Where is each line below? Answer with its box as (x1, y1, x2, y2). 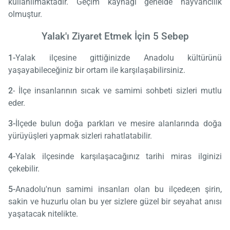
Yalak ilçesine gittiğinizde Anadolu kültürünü (15, 53, 222, 63)
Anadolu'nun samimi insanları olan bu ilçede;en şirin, (15, 184, 222, 195)
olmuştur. (8, 9, 42, 19)
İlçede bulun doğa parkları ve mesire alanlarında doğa (15, 119, 222, 129)
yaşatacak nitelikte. (8, 209, 78, 219)
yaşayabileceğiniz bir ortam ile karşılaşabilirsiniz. (8, 65, 185, 75)
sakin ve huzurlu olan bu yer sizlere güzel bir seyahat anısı (8, 197, 222, 207)
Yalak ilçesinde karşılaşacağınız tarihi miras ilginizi (15, 151, 222, 162)
